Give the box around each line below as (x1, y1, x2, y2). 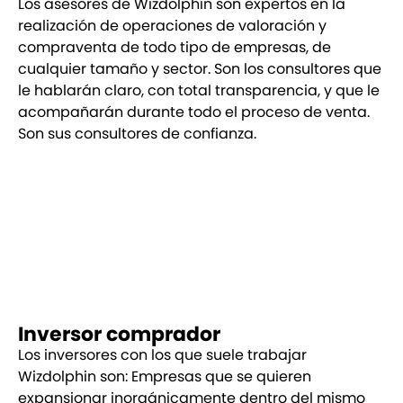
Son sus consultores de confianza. (18, 123, 256, 145)
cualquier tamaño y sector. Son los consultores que (18, 58, 381, 80)
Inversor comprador (18, 319, 220, 348)
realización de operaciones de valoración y (18, 15, 327, 37)
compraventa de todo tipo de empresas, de (18, 37, 331, 58)
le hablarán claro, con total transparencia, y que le (18, 80, 380, 102)
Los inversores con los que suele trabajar (18, 344, 307, 365)
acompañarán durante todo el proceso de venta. (18, 102, 370, 123)
